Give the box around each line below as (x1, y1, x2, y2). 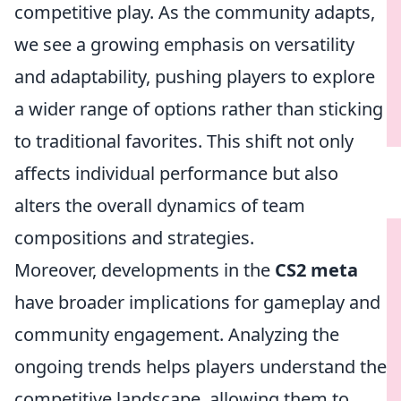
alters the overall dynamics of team (14, 193, 305, 218)
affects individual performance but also (14, 161, 338, 185)
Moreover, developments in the (14, 258, 275, 282)
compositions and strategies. (14, 226, 254, 250)
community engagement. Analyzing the (14, 322, 339, 346)
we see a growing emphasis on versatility (14, 32, 354, 56)
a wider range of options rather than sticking (14, 97, 383, 121)
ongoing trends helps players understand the (14, 354, 387, 379)
